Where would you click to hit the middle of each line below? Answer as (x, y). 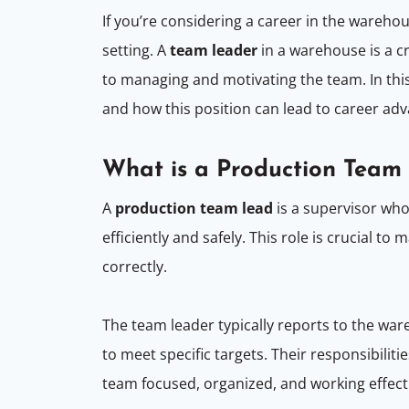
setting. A (136, 51)
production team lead (194, 208)
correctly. (136, 266)
